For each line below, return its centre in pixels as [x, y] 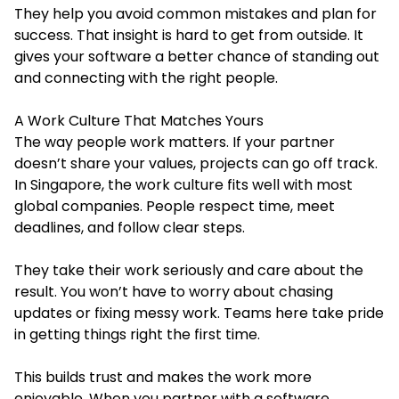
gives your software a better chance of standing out [197, 56]
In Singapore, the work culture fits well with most [183, 184]
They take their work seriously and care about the [189, 270]
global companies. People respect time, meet [175, 206]
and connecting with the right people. [146, 77]
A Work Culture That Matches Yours [139, 120]
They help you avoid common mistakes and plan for [195, 13]
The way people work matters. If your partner [175, 142]
